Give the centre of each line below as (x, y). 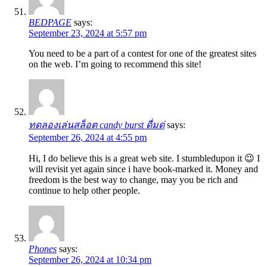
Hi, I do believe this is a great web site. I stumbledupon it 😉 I (144, 159)
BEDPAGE (50, 23)
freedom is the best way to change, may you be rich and (133, 180)
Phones (43, 249)
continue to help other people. (84, 191)
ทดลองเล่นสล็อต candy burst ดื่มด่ (97, 125)
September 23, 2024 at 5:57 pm (88, 33)
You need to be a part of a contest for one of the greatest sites (142, 54)
